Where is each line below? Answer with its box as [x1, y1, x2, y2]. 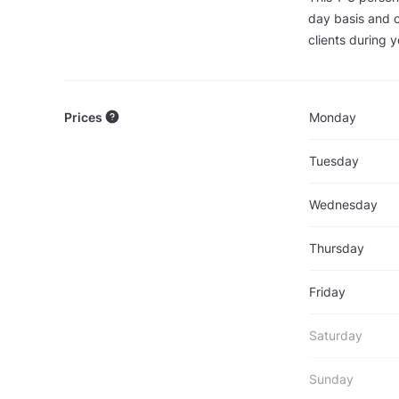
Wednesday [308, 197, 378, 213]
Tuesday [308, 153, 359, 169]
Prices [64, 110, 105, 126]
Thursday [308, 240, 364, 256]
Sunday [308, 371, 354, 387]
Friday [308, 284, 346, 300]
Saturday [308, 328, 362, 344]
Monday [308, 110, 356, 126]
